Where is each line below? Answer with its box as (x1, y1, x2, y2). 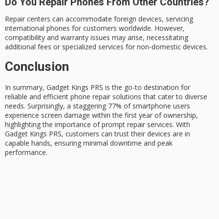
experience (5, 110, 41, 120)
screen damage (41, 110, 90, 120)
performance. (5, 148, 47, 157)
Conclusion (5, 59, 69, 74)
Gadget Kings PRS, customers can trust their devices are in (5, 129, 190, 139)
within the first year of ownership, (90, 110, 198, 120)
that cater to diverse (141, 92, 207, 102)
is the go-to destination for (103, 83, 190, 92)
